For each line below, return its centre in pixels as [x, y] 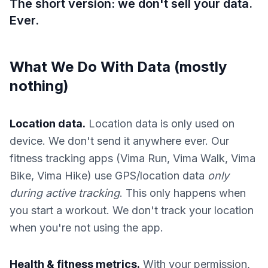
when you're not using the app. [86, 228]
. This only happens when [183, 193]
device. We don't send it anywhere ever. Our [119, 141]
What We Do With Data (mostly [118, 67]
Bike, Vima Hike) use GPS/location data [109, 176]
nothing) [39, 86]
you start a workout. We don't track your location [132, 210]
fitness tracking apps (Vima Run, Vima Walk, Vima [133, 158]
